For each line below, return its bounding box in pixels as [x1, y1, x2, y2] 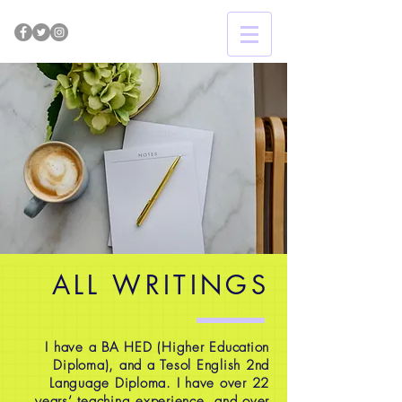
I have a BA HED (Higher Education [45, 338, 269, 356]
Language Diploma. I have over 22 [49, 374, 269, 392]
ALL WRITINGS [51, 267, 269, 302]
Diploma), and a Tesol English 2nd [53, 356, 269, 374]
